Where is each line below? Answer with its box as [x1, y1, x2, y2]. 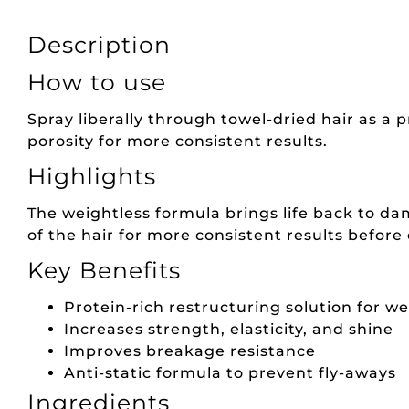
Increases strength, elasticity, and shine [64, 320, 393, 339]
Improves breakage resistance [64, 342, 316, 361]
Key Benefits [27, 257, 181, 285]
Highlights [27, 163, 156, 190]
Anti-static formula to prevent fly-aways [64, 364, 396, 383]
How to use [27, 68, 166, 96]
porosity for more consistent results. [27, 131, 328, 150]
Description [27, 30, 171, 58]
